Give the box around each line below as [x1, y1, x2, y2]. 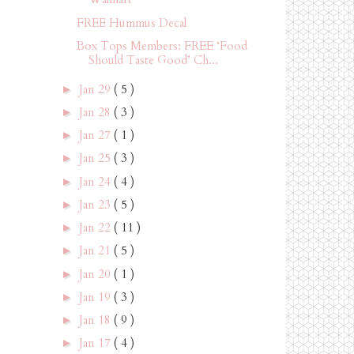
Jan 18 [79, 312, 114, 328]
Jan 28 [79, 104, 114, 120]
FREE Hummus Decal [76, 14, 186, 31]
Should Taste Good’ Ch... [88, 51, 218, 68]
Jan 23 [79, 196, 114, 213]
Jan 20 [79, 265, 114, 282]
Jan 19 [79, 288, 114, 305]
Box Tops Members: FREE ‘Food [76, 37, 247, 54]
